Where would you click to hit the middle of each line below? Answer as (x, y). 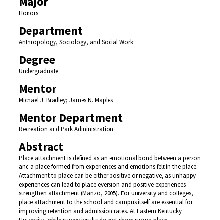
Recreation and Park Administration (66, 129)
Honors (28, 13)
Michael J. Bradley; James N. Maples (66, 100)
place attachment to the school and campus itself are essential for (105, 202)
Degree (37, 60)
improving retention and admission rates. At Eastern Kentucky (100, 211)
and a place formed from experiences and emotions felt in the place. (108, 167)
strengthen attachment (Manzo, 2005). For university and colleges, (106, 193)
